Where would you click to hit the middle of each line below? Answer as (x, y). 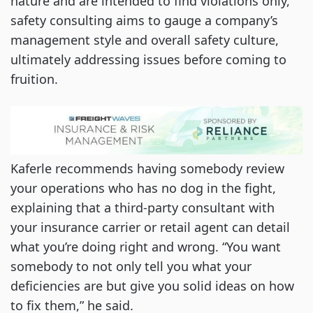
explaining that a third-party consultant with (143, 207)
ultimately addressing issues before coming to (148, 60)
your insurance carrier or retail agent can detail (150, 227)
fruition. (38, 79)
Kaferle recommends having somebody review (147, 168)
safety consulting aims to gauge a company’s (144, 21)
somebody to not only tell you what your (131, 266)
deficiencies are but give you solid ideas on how (152, 285)
